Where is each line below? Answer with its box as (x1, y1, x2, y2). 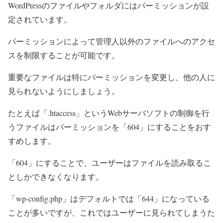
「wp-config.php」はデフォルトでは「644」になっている (8, 193, 210, 204)
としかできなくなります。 (8, 171, 104, 182)
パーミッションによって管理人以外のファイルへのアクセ (8, 36, 215, 46)
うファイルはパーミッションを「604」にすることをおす (8, 121, 211, 132)
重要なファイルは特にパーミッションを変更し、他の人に (8, 72, 215, 82)
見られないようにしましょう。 (8, 86, 119, 96)
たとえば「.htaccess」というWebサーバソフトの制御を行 (8, 108, 210, 118)
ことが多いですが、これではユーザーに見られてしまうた (8, 207, 215, 218)
